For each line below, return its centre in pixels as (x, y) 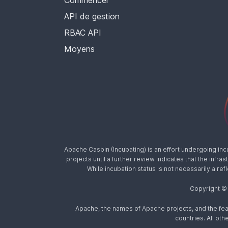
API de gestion (92, 17)
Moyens (79, 49)
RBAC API (83, 33)
